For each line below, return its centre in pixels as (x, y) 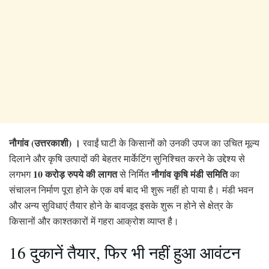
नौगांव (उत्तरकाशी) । (45, 142)
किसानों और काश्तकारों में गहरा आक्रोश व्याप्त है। (94, 220)
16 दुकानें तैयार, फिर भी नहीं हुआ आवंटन (125, 253)
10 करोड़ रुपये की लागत (75, 174)
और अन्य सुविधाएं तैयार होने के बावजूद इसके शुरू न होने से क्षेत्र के (121, 205)
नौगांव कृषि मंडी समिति (189, 174)
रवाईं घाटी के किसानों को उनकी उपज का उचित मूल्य (170, 142)
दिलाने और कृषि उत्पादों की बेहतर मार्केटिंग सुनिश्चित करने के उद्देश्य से (127, 158)
